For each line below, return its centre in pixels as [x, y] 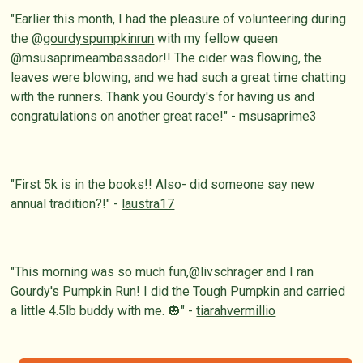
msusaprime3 [278, 117]
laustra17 [148, 204]
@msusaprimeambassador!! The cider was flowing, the [167, 58]
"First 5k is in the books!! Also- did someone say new [163, 185]
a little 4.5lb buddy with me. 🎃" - [104, 311]
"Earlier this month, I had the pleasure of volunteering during [179, 19]
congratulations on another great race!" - [125, 117]
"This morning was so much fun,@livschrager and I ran [162, 272]
